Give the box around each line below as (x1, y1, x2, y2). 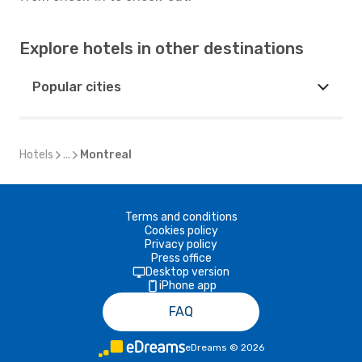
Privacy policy (145, 238, 217, 251)
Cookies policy (144, 224, 218, 238)
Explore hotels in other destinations (19, 39, 304, 58)
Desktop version (145, 265, 229, 279)
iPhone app (158, 279, 217, 293)
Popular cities (32, 79, 121, 95)
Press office (150, 251, 212, 265)
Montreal (80, 148, 132, 162)
